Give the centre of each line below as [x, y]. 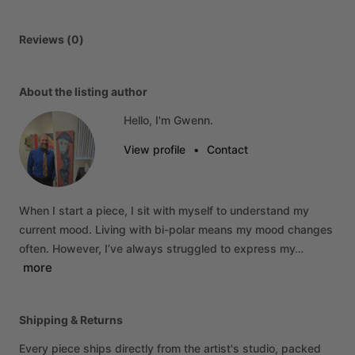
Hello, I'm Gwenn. [168, 120]
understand [260, 210]
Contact [227, 149]
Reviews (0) [52, 39]
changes [310, 229]
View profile [155, 149]
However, [77, 248]
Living [111, 229]
